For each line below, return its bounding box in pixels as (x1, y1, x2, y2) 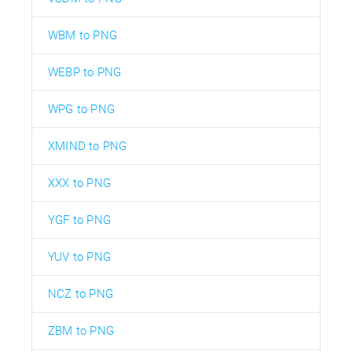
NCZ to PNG (48, 286, 113, 301)
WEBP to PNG (48, 64, 122, 79)
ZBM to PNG (48, 323, 114, 338)
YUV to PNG (48, 249, 111, 264)
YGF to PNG (48, 212, 111, 227)
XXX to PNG (48, 175, 111, 190)
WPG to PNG (48, 101, 115, 116)
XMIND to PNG (48, 138, 127, 153)
